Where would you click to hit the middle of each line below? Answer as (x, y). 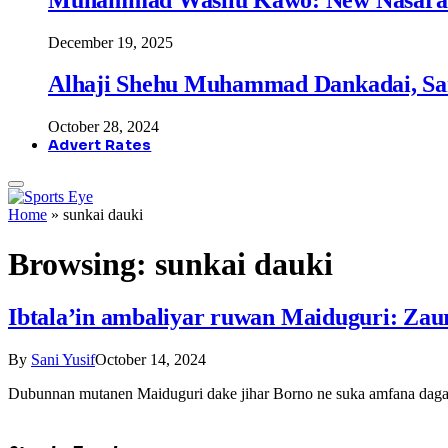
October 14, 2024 (150, 360)
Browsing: (81, 263)
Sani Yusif (63, 360)
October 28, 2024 (103, 127)
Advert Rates (100, 145)
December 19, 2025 (110, 42)
